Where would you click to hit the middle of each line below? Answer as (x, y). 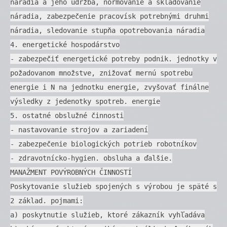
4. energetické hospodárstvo (65, 44)
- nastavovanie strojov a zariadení (79, 129)
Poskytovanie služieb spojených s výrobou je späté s (113, 186)
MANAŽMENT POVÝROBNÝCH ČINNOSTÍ (71, 172)
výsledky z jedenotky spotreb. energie (85, 101)
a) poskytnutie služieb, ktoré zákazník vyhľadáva (107, 215)
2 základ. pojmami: (47, 200)
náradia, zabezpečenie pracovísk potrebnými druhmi (109, 16)
